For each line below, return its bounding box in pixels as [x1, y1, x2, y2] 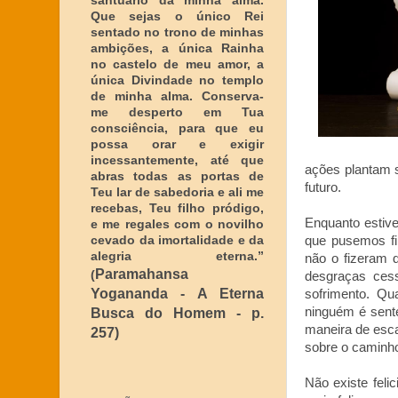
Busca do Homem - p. [91, 305, 264, 321]
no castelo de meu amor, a [91, 57, 264, 71]
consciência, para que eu [91, 121, 264, 135]
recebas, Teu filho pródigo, [91, 201, 264, 215]
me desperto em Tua [91, 105, 264, 119]
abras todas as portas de [91, 169, 264, 183]
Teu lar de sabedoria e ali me [91, 185, 264, 199]
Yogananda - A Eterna [91, 285, 264, 301]
